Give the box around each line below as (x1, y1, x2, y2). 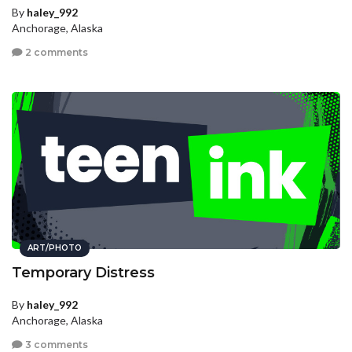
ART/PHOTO (27, 242, 82, 253)
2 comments (23, 46, 88, 59)
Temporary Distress (12, 263, 155, 281)
